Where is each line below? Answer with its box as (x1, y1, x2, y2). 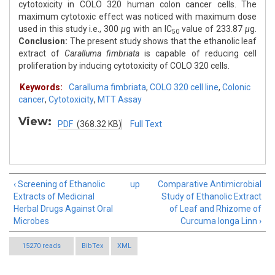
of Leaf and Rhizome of (169, 204, 261, 214)
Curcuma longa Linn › (180, 216, 261, 227)
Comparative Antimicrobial (158, 179, 261, 190)
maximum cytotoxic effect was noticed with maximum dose (18, 12, 257, 22)
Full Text (130, 119, 162, 130)
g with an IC (126, 24, 172, 34)
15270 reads (22, 242, 61, 250)
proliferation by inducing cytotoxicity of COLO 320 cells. (18, 61, 230, 71)
